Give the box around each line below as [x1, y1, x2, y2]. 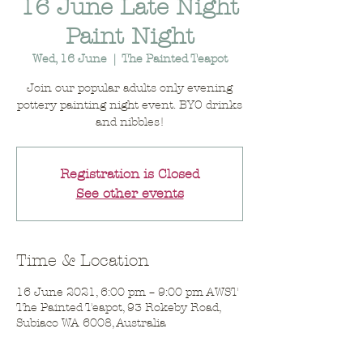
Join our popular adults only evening [27, 81, 233, 95]
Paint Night [65, 23, 194, 49]
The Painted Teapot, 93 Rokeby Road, [16, 301, 220, 314]
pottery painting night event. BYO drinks [17, 98, 242, 112]
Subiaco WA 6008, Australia [16, 316, 166, 330]
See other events [75, 186, 184, 201]
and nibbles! [95, 115, 164, 129]
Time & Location [16, 251, 149, 270]
